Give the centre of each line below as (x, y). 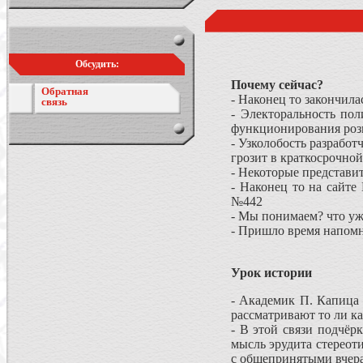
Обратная (65, 91)
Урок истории (271, 273)
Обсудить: (97, 64)
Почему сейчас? (277, 85)
